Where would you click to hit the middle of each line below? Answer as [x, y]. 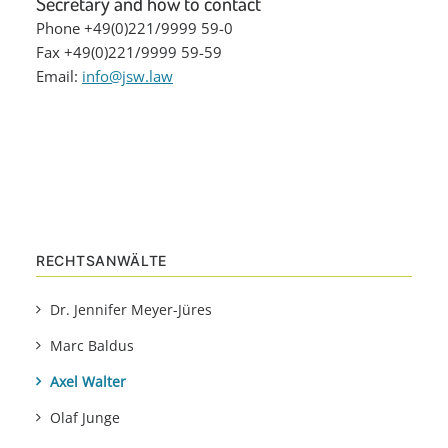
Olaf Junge [85, 417]
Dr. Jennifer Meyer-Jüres [131, 309]
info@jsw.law [127, 76]
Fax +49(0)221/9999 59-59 [129, 52]
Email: [59, 76]
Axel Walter [88, 381]
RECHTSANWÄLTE [102, 260]
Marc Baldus [92, 345]
